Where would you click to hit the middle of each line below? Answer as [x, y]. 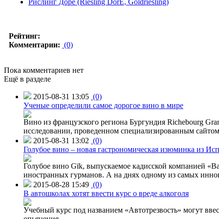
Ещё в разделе [27, 79]
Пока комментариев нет [44, 70]
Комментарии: [34, 44]
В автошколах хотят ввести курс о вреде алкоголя [106, 193]
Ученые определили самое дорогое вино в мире [103, 105]
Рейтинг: [24, 36]
